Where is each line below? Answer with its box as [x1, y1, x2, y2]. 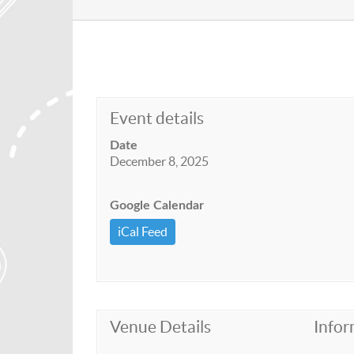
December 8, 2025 [110, 154, 209, 168]
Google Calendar [110, 199, 204, 212]
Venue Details [110, 318, 211, 336]
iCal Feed [118, 224, 168, 239]
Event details [110, 109, 204, 127]
